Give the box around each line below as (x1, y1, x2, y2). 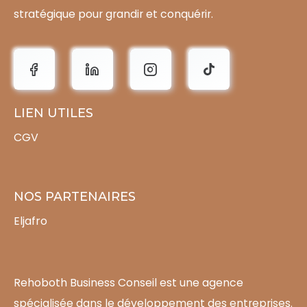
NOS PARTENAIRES (14, 188, 136, 204)
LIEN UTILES (14, 105, 93, 121)
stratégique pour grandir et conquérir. (14, 5, 213, 22)
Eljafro (14, 212, 47, 229)
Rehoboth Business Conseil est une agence (14, 274, 243, 291)
